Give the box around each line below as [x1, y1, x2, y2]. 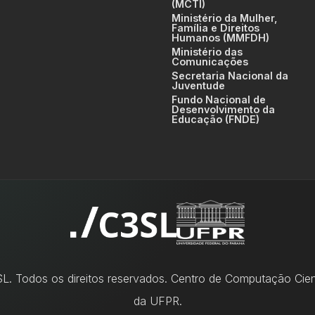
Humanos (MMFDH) [172, 32, 269, 44]
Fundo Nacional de [172, 94, 266, 105]
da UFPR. [133, 294, 182, 308]
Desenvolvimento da [172, 103, 275, 115]
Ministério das [172, 46, 243, 58]
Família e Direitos [172, 22, 259, 34]
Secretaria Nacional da [172, 70, 288, 82]
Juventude [172, 79, 225, 91]
